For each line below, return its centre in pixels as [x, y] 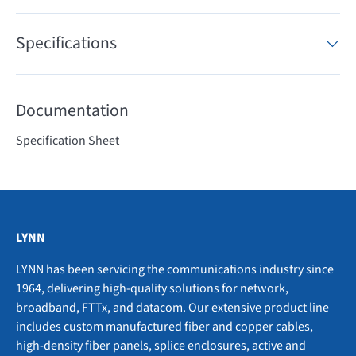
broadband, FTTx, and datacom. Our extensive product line [172, 308]
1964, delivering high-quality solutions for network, [152, 289]
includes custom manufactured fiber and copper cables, [164, 327]
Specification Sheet [68, 140]
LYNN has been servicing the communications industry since [175, 270]
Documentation [72, 111]
